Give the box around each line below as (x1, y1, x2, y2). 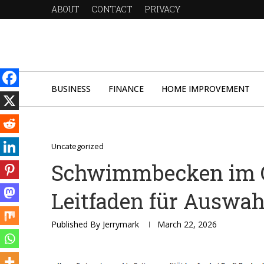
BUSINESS (51, 83, 91, 95)
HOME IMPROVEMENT (161, 83, 250, 95)
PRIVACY (144, 4, 180, 15)
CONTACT (91, 4, 133, 15)
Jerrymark (103, 219, 139, 230)
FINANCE (108, 83, 144, 95)
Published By (51, 219, 103, 230)
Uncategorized (51, 141, 104, 152)
